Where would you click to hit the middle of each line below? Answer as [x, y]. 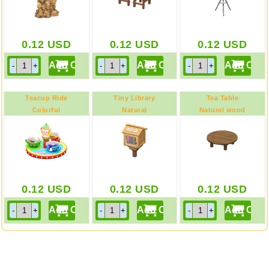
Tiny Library [134, 98]
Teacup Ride [47, 98]
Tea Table [222, 98]
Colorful [46, 110]
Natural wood [222, 110]
